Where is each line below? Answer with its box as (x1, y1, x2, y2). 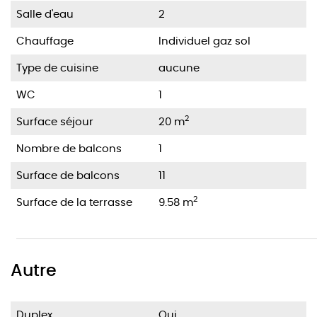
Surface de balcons (16, 167, 120, 183)
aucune (158, 59, 200, 75)
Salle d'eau (16, 6, 74, 21)
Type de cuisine (16, 59, 98, 75)
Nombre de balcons (16, 140, 122, 156)
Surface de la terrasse (16, 194, 132, 209)
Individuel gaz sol (158, 33, 250, 48)
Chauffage (16, 33, 74, 48)
